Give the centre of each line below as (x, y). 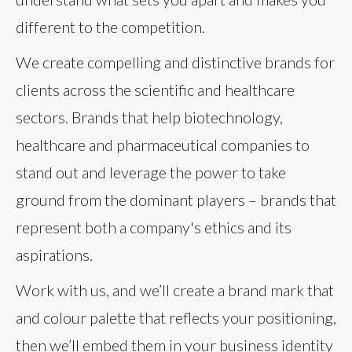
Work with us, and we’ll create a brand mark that (175, 290)
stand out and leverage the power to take (151, 172)
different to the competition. (110, 26)
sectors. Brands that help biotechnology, (149, 117)
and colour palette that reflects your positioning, (176, 317)
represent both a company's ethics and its (154, 227)
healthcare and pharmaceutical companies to (163, 144)
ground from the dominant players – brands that (176, 199)
